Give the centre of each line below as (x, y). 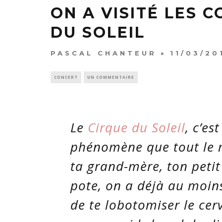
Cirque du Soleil (137, 127)
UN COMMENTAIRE (111, 77)
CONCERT (66, 77)
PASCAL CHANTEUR (104, 53)
